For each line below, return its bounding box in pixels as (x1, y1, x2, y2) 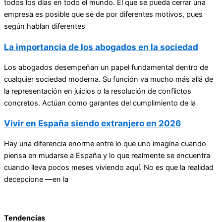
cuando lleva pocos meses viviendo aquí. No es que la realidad (4, 163, 214, 172)
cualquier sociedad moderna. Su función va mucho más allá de (4, 74, 213, 84)
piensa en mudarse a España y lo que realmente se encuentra (4, 151, 210, 160)
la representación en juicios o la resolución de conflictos (4, 86, 191, 96)
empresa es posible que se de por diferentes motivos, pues (4, 10, 203, 19)
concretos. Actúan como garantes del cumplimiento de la (4, 98, 196, 108)
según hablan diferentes (4, 22, 85, 31)
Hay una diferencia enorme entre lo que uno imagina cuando (4, 139, 206, 148)
